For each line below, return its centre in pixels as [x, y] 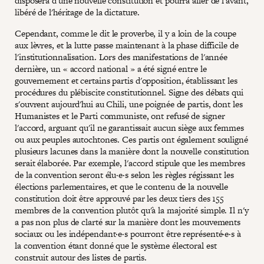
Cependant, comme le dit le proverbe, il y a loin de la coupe [126, 33]
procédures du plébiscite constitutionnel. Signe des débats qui [129, 92]
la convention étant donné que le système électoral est [116, 245]
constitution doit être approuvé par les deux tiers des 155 [120, 198]
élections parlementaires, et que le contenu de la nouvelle [122, 186]
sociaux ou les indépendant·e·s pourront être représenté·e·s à [128, 233]
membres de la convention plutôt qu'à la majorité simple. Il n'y [132, 210]
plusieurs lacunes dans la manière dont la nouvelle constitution [132, 151]
